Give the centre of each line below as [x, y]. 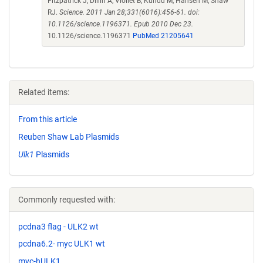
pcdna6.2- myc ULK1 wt [62, 244]
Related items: [44, 92]
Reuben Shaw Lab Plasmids [69, 136]
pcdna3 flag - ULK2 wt [58, 226]
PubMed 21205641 [163, 36]
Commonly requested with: [67, 199]
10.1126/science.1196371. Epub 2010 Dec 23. [120, 24]
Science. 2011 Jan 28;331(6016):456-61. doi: [129, 12]
